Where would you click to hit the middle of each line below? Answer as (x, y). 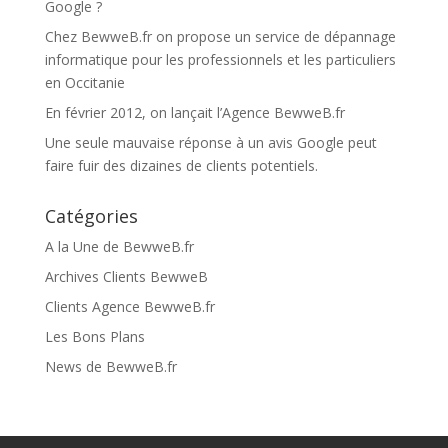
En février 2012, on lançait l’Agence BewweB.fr (194, 112)
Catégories (91, 215)
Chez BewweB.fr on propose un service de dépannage (220, 36)
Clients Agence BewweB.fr (129, 306)
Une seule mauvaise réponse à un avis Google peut (210, 142)
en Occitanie (84, 82)
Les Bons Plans (94, 336)
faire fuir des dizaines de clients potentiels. (181, 165)
